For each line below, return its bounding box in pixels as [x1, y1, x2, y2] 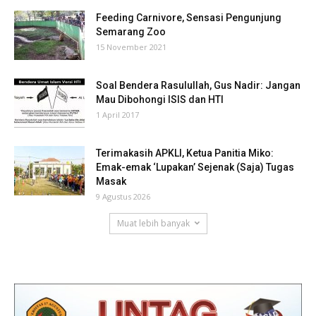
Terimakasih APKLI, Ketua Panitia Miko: [96, 147, 274, 159]
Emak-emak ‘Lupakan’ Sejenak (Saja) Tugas [96, 161, 294, 173]
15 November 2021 [96, 41, 166, 52]
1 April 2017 [96, 109, 139, 120]
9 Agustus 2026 [96, 190, 150, 202]
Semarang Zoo [96, 25, 166, 37]
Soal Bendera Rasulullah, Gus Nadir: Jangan [96, 79, 300, 91]
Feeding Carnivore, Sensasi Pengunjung [96, 11, 281, 23]
